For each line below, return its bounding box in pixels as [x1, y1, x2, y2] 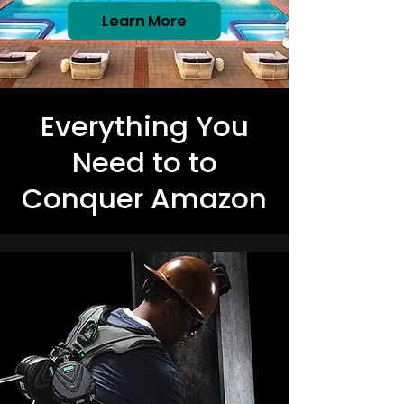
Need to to [71, 142, 217, 182]
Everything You [40, 106, 249, 146]
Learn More [102, 10, 187, 32]
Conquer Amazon [22, 179, 267, 218]
